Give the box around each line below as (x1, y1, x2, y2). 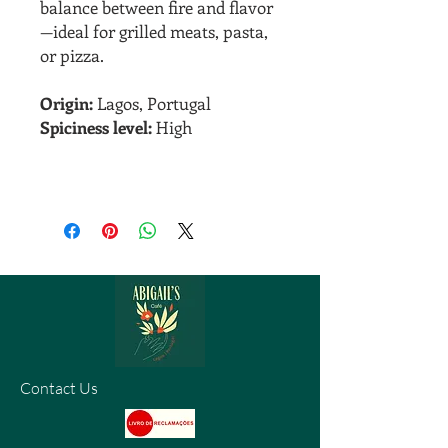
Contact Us (20, 378, 98, 398)
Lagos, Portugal (93, 92, 211, 114)
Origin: (40, 92, 93, 114)
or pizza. (40, 44, 104, 66)
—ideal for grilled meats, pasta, (40, 20, 268, 42)
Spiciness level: (40, 116, 152, 138)
